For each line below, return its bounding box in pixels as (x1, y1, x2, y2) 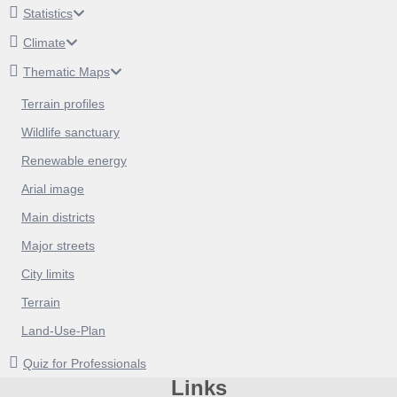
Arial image (21, 182, 84, 197)
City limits (21, 267, 74, 282)
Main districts (21, 210, 95, 225)
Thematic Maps (23, 65, 110, 80)
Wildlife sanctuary (21, 125, 120, 140)
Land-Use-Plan (21, 323, 105, 339)
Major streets (21, 238, 95, 253)
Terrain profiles (21, 97, 105, 112)
